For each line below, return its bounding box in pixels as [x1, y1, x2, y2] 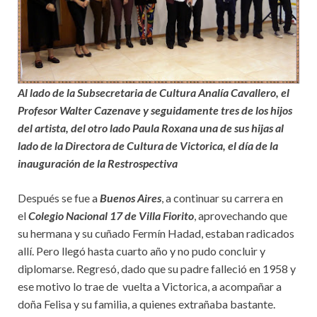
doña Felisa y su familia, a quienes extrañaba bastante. [18, 297, 275, 311]
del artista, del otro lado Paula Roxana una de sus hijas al [18, 121, 284, 134]
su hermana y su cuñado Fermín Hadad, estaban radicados [18, 226, 294, 240]
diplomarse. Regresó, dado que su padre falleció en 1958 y [18, 262, 296, 275]
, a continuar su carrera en [161, 191, 283, 204]
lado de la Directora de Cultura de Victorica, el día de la [18, 139, 278, 152]
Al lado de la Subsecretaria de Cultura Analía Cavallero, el [18, 86, 289, 99]
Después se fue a [18, 191, 100, 204]
